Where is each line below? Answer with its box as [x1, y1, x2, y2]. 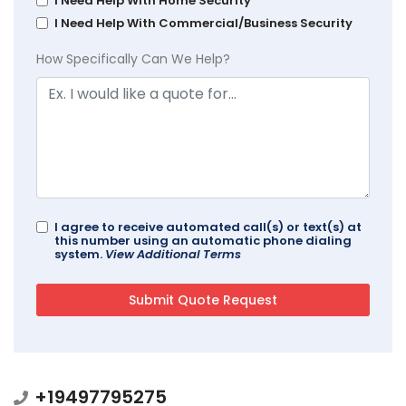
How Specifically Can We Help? [36, 49, 230, 68]
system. [54, 245, 105, 263]
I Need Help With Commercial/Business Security [54, 14, 353, 32]
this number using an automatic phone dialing [54, 231, 352, 249]
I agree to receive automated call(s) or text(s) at [54, 217, 362, 236]
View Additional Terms [105, 245, 241, 263]
